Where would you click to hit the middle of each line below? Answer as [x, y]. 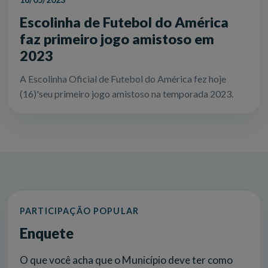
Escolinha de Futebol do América [124, 22]
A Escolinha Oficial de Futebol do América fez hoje [123, 79]
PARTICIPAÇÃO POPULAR [80, 211]
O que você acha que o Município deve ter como [126, 260]
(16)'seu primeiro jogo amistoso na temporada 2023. [127, 94]
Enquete [47, 233]
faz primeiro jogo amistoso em [117, 39]
